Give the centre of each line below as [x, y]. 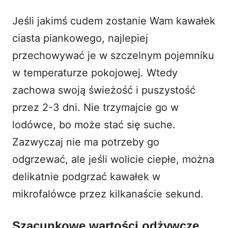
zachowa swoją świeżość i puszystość [104, 90]
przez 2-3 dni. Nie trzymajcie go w [95, 107]
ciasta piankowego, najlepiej [80, 38]
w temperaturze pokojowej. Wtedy [95, 73]
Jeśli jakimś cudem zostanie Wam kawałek [114, 21]
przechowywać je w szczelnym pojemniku [113, 55]
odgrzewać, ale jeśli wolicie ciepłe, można [113, 159]
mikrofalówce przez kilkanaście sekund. [108, 194]
